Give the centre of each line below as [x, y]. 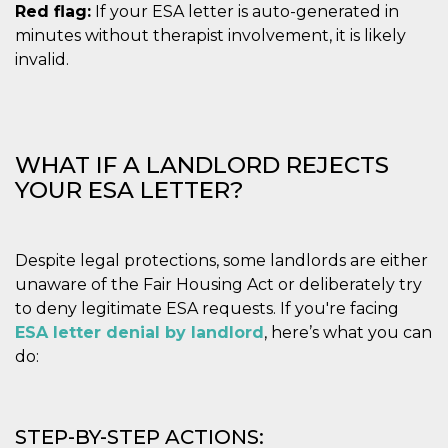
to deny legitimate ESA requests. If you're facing [207, 308]
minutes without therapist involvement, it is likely [210, 35]
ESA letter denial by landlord [139, 332]
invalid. [42, 59]
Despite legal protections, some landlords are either [221, 260]
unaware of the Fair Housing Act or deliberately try [218, 284]
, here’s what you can [348, 332]
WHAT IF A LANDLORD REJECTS [202, 164]
